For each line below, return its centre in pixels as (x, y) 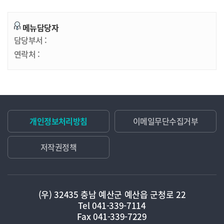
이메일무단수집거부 (165, 121)
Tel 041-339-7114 (112, 205)
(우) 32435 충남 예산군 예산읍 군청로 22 (112, 194)
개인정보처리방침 (58, 121)
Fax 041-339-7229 (112, 216)
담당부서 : (30, 40)
